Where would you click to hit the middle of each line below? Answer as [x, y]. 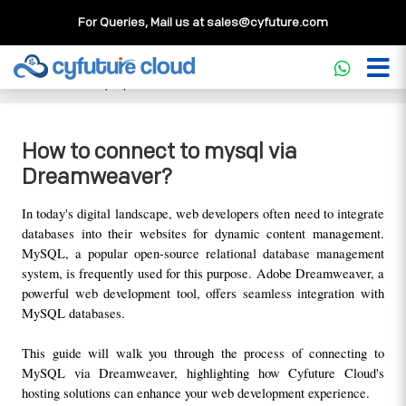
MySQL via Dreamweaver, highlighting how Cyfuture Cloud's [203, 373]
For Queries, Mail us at [142, 22]
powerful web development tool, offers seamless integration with [203, 293]
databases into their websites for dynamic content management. [203, 233]
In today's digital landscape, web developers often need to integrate [203, 213]
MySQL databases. [75, 313]
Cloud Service [65, 64]
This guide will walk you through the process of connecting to [203, 353]
